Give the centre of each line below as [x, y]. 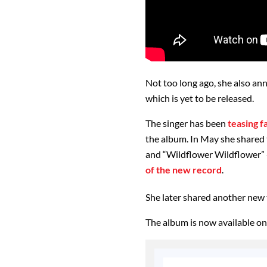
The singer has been [187, 123]
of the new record [184, 169]
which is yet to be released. [200, 98]
